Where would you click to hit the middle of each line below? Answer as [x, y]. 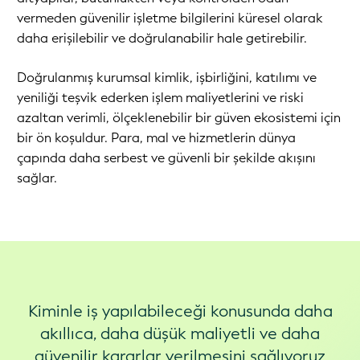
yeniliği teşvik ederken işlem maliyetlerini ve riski [160, 98]
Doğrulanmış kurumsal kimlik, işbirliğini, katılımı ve [167, 78]
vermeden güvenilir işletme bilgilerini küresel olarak [170, 18]
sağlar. [37, 178]
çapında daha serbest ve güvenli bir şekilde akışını [166, 158]
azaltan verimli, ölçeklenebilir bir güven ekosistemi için [179, 118]
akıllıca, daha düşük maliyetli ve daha [180, 333]
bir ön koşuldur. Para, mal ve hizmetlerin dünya [156, 138]
